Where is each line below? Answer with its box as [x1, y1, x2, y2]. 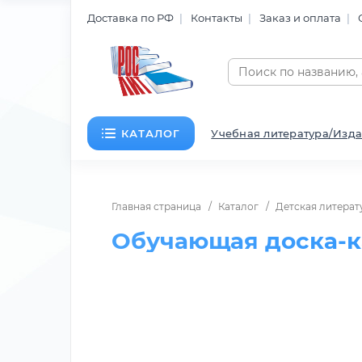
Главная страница [112, 200, 201, 213]
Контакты [191, 11, 242, 24]
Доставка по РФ [87, 11, 174, 24]
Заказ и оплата [259, 11, 341, 24]
